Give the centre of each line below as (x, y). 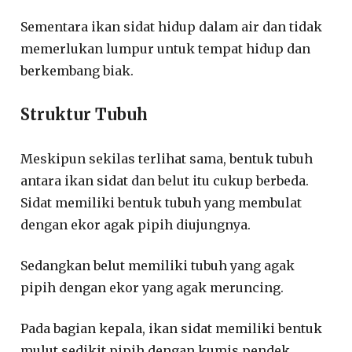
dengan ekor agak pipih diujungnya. (136, 224)
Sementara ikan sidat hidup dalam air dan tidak (172, 26)
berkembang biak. (77, 70)
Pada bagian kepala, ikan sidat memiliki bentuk (172, 328)
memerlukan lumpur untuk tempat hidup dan (166, 48)
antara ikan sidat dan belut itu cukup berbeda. (165, 180)
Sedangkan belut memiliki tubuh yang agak (158, 265)
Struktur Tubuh (84, 114)
